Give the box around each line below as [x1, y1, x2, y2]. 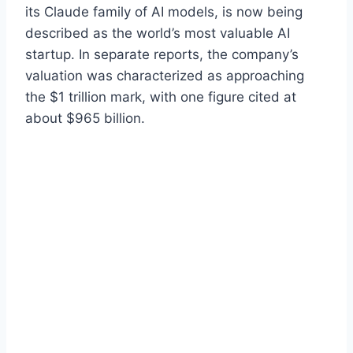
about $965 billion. [25, 110, 145, 126]
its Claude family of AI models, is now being [25, 3, 303, 20]
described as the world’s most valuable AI [25, 24, 290, 41]
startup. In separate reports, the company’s [25, 46, 299, 62]
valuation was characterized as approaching [25, 67, 304, 84]
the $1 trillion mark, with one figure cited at [25, 88, 296, 105]
